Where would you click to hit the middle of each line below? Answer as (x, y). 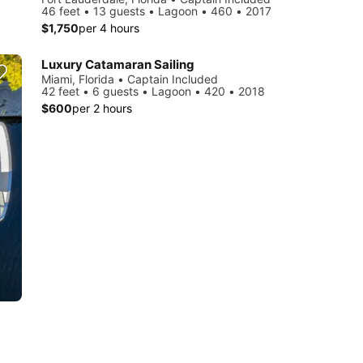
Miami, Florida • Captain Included (130, 79)
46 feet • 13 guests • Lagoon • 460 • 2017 (156, 11)
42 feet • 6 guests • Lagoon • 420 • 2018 (153, 92)
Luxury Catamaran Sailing (118, 65)
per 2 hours (102, 109)
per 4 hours (109, 28)
